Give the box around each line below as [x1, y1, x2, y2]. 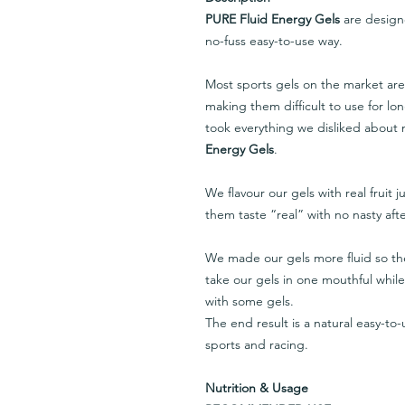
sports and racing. [205, 336, 308, 353]
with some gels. [205, 293, 294, 309]
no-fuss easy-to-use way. [205, 33, 343, 49]
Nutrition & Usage [205, 380, 308, 396]
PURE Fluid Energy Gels [205, 11, 340, 27]
